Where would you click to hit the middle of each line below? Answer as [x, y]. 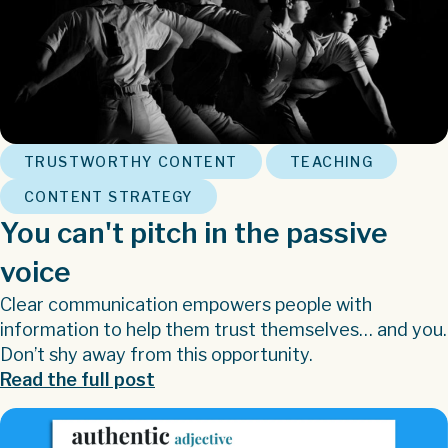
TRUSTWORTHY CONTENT [131, 162]
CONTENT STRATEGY [109, 197]
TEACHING [332, 162]
